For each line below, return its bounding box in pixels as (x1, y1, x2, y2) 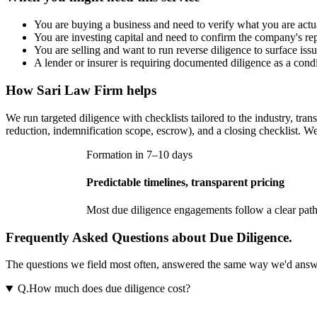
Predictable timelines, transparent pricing (86, 175, 284, 188)
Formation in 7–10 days (86, 148, 192, 161)
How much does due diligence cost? (28, 282, 190, 295)
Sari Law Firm (37, 82, 123, 98)
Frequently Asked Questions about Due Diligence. (6, 229, 292, 245)
